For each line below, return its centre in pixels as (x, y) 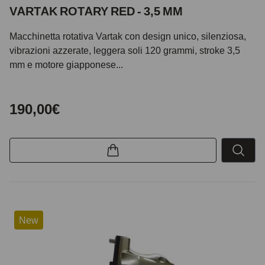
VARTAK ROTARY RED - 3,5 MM (96, 11)
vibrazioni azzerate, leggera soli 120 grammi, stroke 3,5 (125, 50)
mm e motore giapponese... (66, 64)
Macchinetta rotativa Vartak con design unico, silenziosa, (128, 36)
